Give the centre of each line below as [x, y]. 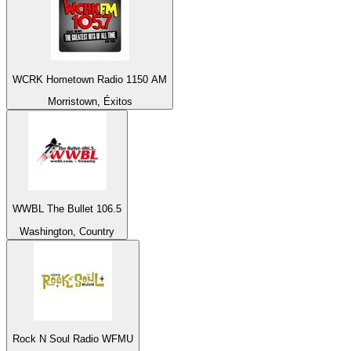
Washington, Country [67, 231]
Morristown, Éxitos [90, 101]
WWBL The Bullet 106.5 [67, 209]
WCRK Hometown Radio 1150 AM [90, 79]
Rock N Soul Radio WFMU [73, 338]
